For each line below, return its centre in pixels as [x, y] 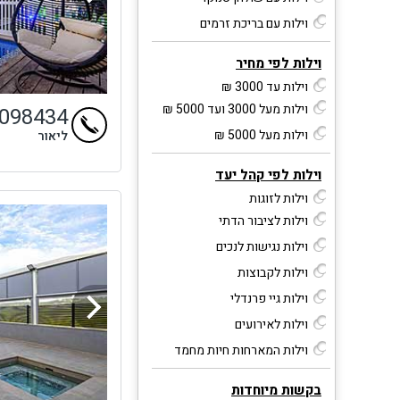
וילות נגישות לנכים [262, 246]
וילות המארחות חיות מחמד [241, 350]
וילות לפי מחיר [279, 63]
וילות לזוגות [279, 198]
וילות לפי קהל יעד [268, 175]
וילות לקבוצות [273, 272]
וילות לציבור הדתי [263, 221]
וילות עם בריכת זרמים [254, 23]
